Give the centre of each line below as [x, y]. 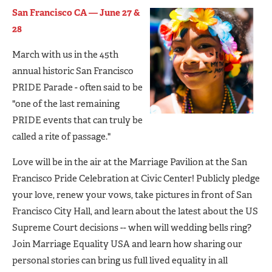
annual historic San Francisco [73, 71]
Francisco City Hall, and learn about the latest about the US [135, 211]
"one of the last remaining [66, 104]
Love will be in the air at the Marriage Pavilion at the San [130, 162]
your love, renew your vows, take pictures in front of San [132, 195]
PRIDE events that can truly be [77, 120]
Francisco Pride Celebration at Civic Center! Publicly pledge [136, 178]
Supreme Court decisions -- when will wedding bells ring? [132, 227]
